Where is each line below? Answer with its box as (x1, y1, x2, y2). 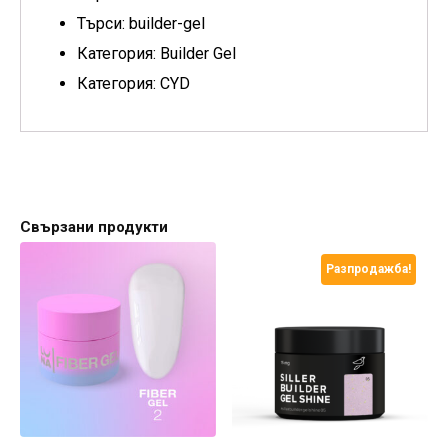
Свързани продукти (20, 217, 168, 236)
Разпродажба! (326, 262, 411, 277)
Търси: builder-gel (77, 13, 205, 33)
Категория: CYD (77, 73, 190, 93)
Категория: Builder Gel (77, 43, 236, 63)
